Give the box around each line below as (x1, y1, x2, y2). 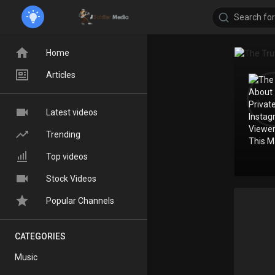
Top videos (46, 152, 88, 161)
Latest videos (46, 107, 98, 117)
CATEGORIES (15, 231, 66, 241)
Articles (46, 70, 76, 80)
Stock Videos (46, 174, 96, 184)
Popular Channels (46, 196, 114, 206)
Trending (46, 130, 80, 139)
